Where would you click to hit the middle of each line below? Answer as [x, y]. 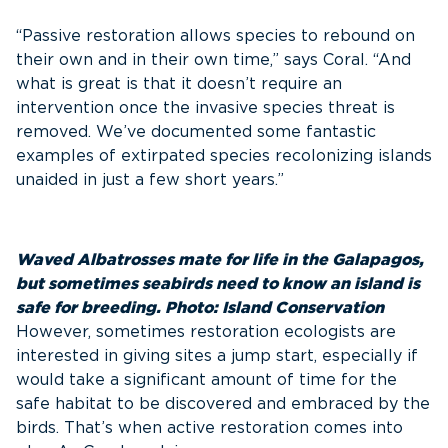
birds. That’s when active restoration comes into [209, 428]
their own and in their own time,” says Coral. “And [213, 60]
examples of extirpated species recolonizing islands [224, 156]
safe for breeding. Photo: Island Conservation [200, 308]
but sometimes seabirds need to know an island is [218, 284]
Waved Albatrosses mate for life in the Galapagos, [220, 260]
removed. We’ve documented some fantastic [196, 132]
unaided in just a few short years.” [150, 180]
